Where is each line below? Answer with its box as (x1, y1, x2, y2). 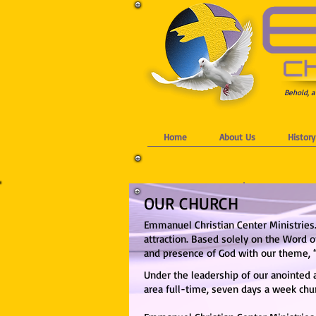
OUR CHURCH (144, 193, 238, 214)
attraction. (144, 232, 188, 245)
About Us (219, 131, 255, 142)
